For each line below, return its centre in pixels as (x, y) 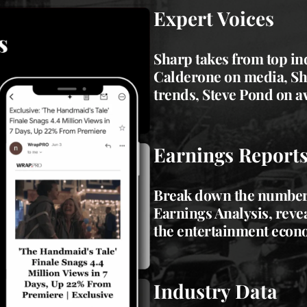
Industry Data (216, 291)
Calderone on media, (222, 76)
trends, (178, 94)
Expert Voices (214, 19)
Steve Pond (237, 94)
